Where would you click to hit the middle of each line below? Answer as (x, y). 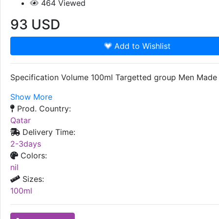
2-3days (26, 143)
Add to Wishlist (142, 46)
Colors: (33, 155)
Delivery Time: (48, 132)
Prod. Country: (43, 108)
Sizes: (32, 179)
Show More (31, 97)
